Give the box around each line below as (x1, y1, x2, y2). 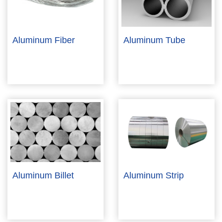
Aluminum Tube (123, 35, 185, 45)
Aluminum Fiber (12, 35, 75, 45)
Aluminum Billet (12, 170, 74, 180)
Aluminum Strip (123, 170, 184, 180)
